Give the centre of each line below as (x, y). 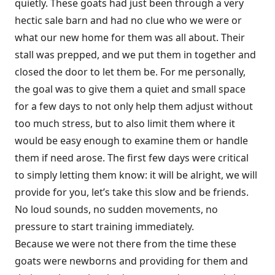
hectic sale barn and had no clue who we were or (128, 20)
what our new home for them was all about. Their (130, 37)
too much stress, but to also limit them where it (125, 123)
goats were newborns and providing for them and (131, 261)
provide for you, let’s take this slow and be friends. (132, 192)
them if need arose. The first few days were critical (132, 157)
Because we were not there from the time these (126, 243)
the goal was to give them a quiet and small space (130, 89)
